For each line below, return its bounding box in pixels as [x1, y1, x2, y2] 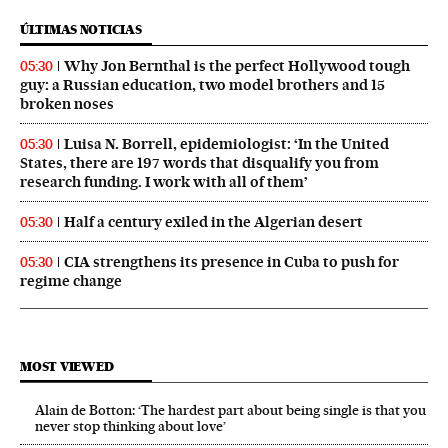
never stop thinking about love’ [35, 418, 226, 435]
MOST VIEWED [20, 359, 114, 375]
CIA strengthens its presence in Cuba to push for [64, 253, 399, 272]
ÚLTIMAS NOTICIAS [20, 22, 142, 38]
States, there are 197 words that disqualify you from [20, 154, 379, 173]
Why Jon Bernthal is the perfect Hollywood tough [64, 57, 410, 76]
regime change [20, 272, 122, 291]
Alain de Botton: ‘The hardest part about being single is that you [35, 402, 426, 419]
